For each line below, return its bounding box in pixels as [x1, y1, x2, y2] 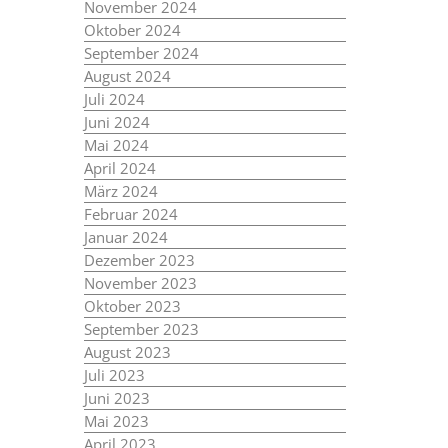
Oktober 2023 [83, 296, 181, 316]
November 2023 [83, 273, 197, 293]
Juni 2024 [83, 112, 150, 132]
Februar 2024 [83, 204, 178, 224]
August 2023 [83, 342, 171, 362]
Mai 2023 [83, 411, 149, 431]
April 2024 [83, 158, 156, 178]
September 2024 [83, 43, 199, 63]
